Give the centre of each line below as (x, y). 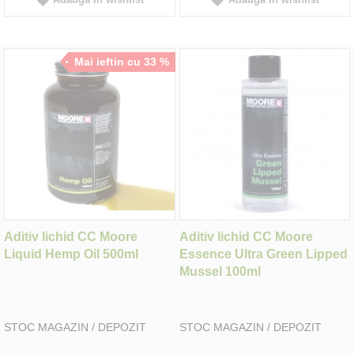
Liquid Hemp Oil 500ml (71, 254)
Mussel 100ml (220, 272)
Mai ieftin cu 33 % (121, 61)
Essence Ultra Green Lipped (263, 254)
